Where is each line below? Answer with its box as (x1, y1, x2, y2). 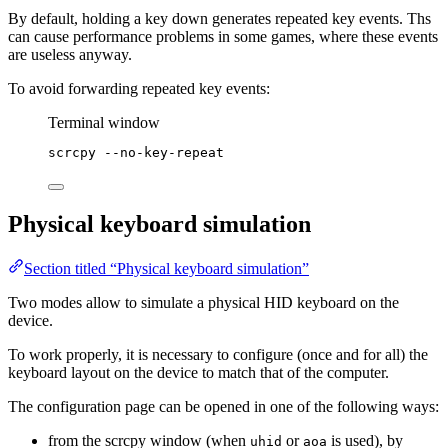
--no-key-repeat (104, 145, 224, 161)
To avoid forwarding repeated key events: (8, 80, 270, 98)
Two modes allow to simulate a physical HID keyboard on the (8, 294, 399, 312)
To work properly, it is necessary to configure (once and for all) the (8, 346, 428, 364)
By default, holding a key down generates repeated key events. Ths (8, 10, 431, 28)
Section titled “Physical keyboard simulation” (24, 260, 309, 278)
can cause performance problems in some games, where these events (8, 28, 438, 46)
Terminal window (48, 114, 160, 132)
